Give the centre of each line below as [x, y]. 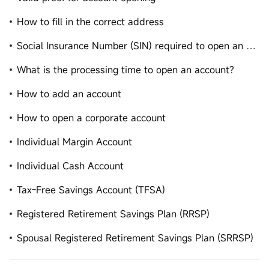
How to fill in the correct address [90, 22]
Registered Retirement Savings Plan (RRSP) [113, 214]
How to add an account [69, 94]
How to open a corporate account [91, 118]
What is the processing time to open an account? [125, 70]
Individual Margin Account [74, 142]
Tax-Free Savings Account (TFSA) [91, 190]
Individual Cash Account [70, 166]
